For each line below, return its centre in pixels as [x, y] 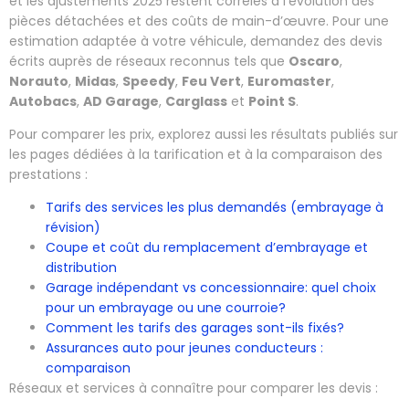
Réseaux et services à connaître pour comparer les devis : [194, 388]
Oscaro [314, 61]
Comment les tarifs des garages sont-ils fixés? [195, 328]
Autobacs [43, 101]
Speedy [149, 81]
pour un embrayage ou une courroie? [166, 308]
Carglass [196, 101]
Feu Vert [211, 81]
